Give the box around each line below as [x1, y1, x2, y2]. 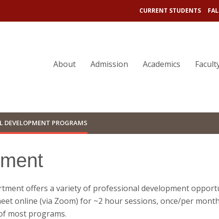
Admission [90, 59, 128, 69]
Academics [143, 59, 180, 69]
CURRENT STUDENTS [139, 6, 201, 15]
